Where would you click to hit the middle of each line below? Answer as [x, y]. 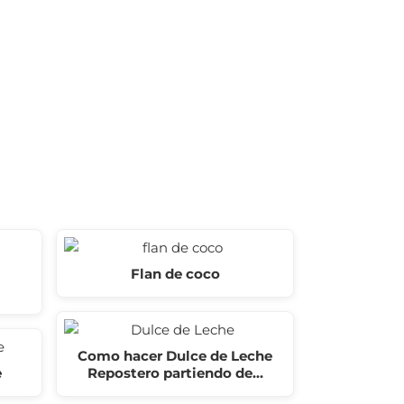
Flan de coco [175, 273]
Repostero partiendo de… [175, 372]
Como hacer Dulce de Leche [175, 355]
